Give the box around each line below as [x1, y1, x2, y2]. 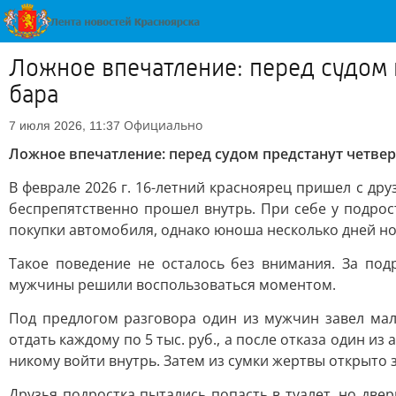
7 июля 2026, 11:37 [9, 118, 120, 133]
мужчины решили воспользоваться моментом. [9, 275, 336, 294]
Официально [124, 117, 202, 133]
